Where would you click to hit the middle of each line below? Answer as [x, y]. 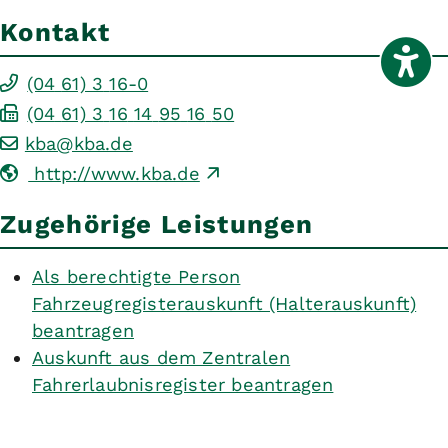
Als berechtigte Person [136, 276]
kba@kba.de [78, 143]
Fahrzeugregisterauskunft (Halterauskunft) [224, 303]
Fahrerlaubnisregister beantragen [183, 384]
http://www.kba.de [114, 173]
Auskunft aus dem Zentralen [161, 357]
